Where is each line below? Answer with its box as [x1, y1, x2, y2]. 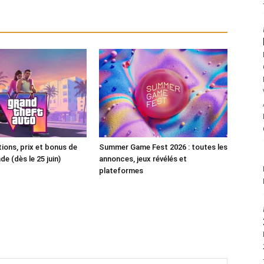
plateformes [99, 166, 143, 176]
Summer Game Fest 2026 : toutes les [99, 143, 227, 152]
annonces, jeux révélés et [99, 154, 187, 164]
